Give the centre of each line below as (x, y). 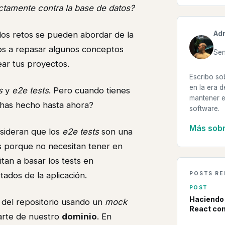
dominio (79, 217)
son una (116, 132)
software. (204, 108)
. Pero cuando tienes (89, 91)
